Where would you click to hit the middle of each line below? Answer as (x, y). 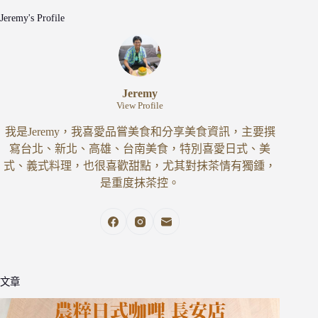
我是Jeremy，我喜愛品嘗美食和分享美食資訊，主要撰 (140, 132)
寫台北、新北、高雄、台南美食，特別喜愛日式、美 (140, 149)
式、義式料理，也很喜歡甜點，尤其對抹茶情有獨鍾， (140, 166)
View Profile (140, 106)
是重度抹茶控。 (140, 183)
